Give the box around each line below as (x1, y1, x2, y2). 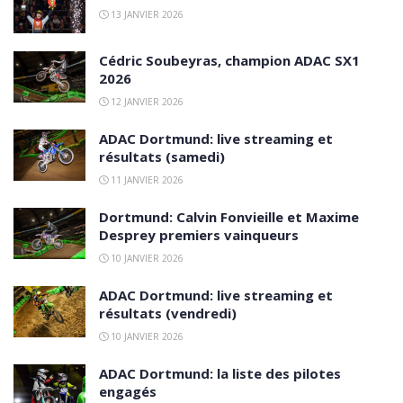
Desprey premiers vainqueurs (99, 226, 299, 245)
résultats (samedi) (99, 148, 225, 166)
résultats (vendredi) (99, 304, 237, 323)
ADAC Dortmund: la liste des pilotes (99, 364, 341, 383)
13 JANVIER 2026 (108, 7, 184, 21)
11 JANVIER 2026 (108, 174, 184, 187)
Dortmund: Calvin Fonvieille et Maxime (99, 208, 359, 227)
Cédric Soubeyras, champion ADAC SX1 (99, 51, 360, 70)
